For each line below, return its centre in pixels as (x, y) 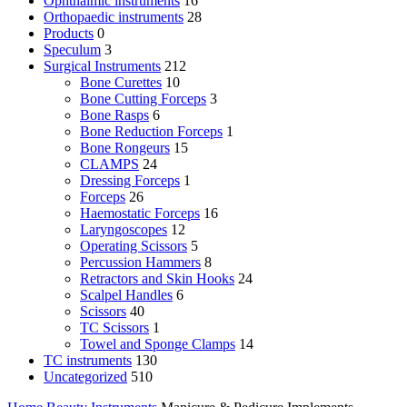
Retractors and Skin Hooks (157, 279)
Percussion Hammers (140, 263)
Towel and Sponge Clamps (158, 344)
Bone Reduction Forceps (151, 132)
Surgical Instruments (102, 66)
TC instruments (88, 361)
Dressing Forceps (130, 181)
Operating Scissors (134, 246)
